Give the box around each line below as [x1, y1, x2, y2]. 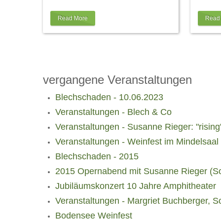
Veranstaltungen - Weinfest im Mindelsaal [55, 137, 219, 147]
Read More [58, 15, 88, 22]
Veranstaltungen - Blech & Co [55, 107, 172, 117]
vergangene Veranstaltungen [43, 73, 192, 86]
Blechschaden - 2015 [55, 151, 139, 161]
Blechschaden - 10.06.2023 [55, 92, 163, 102]
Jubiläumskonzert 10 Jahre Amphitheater [55, 181, 216, 191]
